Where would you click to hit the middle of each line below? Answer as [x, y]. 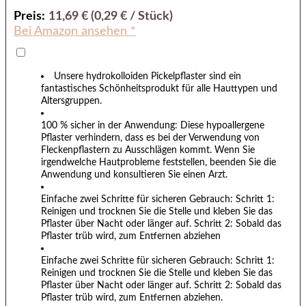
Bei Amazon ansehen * [75, 32]
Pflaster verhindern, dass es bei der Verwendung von [150, 137]
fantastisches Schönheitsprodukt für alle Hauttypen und [159, 88]
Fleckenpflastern [77, 150]
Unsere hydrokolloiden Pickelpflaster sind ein [148, 76]
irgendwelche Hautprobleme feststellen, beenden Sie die [158, 162]
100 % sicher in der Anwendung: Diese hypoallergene [153, 125]
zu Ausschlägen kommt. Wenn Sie [184, 150]
